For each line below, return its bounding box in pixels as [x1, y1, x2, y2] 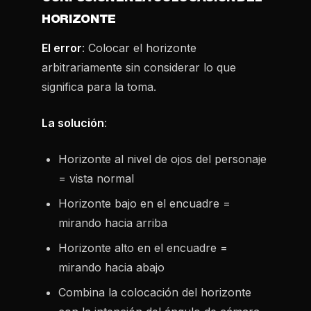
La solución [42, 116, 104, 130]
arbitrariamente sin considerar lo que [42, 60, 236, 74]
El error [42, 41, 82, 55]
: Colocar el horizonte [82, 41, 196, 55]
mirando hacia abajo [58, 260, 165, 274]
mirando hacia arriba [58, 216, 167, 230]
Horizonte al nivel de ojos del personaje [58, 152, 267, 166]
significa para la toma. [42, 80, 156, 94]
